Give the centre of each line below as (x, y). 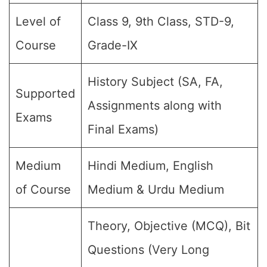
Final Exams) (123, 129)
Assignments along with (155, 105)
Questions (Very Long (148, 250)
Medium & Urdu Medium (156, 190)
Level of (38, 21)
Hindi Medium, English (150, 166)
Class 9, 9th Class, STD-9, (161, 21)
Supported (45, 94)
